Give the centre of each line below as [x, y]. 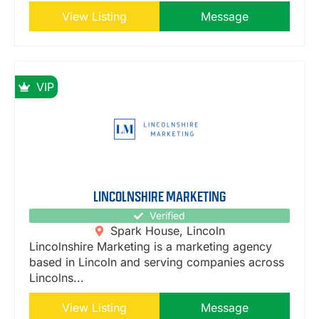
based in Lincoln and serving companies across [157, 262]
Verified [167, 216]
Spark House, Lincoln [168, 231]
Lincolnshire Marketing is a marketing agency [151, 247]
